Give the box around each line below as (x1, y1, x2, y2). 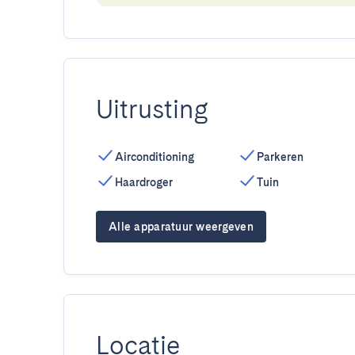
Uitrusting (96, 94, 208, 124)
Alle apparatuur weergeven (109, 220, 254, 233)
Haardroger (115, 176, 173, 189)
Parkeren (256, 151, 303, 163)
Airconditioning (115, 151, 194, 163)
